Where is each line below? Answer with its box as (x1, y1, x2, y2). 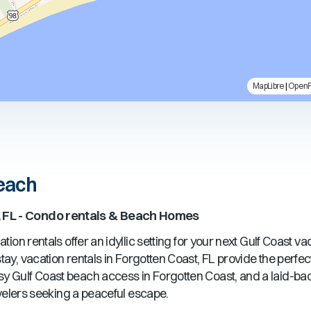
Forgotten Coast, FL (115, 251, 215, 267)
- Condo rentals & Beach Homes (16, 208, 199, 224)
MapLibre (252, 81, 285, 91)
